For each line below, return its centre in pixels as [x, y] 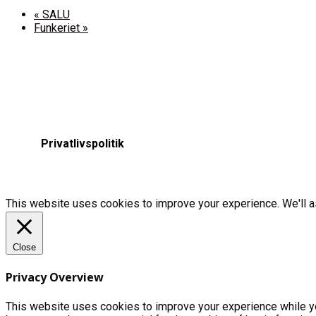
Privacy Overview [55, 277]
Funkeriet [58, 28]
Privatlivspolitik [83, 143]
